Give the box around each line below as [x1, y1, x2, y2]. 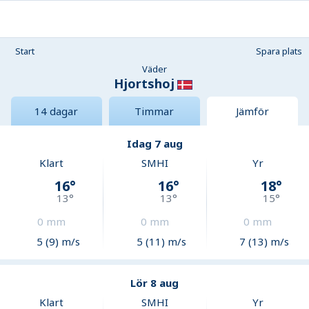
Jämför [235, 104, 269, 119]
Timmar [134, 104, 175, 119]
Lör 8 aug [130, 276, 179, 290]
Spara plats [256, 45, 302, 57]
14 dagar [34, 104, 79, 119]
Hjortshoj [114, 75, 175, 92]
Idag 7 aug [126, 137, 183, 151]
